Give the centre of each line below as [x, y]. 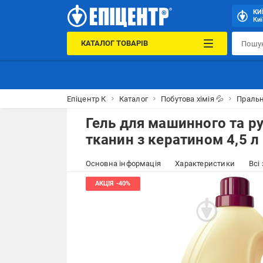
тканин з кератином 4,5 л [172, 140]
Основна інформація [123, 163]
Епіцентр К [86, 99]
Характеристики [205, 163]
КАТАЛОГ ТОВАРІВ [114, 43]
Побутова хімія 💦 [192, 99]
